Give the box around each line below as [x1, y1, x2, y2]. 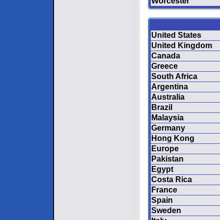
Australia [151, 93, 185, 101]
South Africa [151, 72, 197, 81]
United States [151, 31, 201, 39]
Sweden [151, 206, 181, 215]
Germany [151, 124, 185, 132]
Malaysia [151, 113, 184, 122]
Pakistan [151, 155, 184, 163]
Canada [151, 52, 180, 60]
